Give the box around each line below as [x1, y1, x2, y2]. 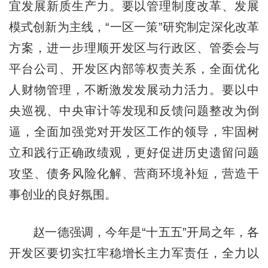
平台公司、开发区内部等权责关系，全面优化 [8, 62, 260, 75]
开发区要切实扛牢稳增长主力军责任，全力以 [8, 246, 260, 260]
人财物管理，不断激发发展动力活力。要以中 [8, 83, 260, 96]
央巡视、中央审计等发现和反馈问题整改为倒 [8, 103, 260, 117]
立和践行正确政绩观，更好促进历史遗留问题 [8, 145, 260, 159]
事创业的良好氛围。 [8, 187, 117, 201]
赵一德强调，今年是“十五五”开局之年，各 [8, 225, 260, 239]
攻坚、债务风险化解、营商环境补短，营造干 [8, 166, 260, 180]
